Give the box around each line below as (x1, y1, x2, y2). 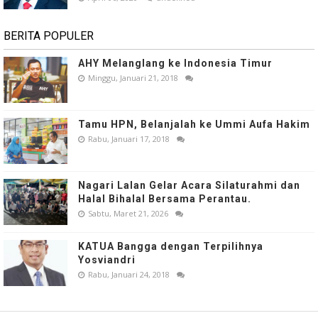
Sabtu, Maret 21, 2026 (88, 207, 168, 219)
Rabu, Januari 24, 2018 (88, 268, 170, 280)
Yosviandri (78, 253, 136, 265)
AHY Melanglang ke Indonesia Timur (78, 57, 273, 69)
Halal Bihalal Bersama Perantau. (78, 192, 251, 204)
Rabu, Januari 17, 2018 (88, 133, 170, 144)
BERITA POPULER (4, 28, 94, 43)
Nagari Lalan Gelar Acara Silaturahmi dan (78, 179, 300, 191)
